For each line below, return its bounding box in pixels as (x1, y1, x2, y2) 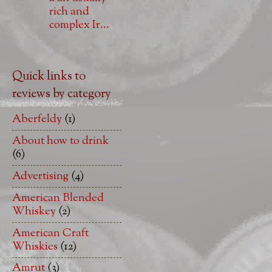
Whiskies (12, 238, 58, 255)
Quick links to (12, 67, 86, 86)
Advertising (12, 168, 69, 185)
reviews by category (12, 85, 111, 103)
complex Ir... (49, 17, 109, 34)
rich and (49, 4, 89, 21)
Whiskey (12, 203, 56, 220)
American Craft (12, 225, 89, 242)
